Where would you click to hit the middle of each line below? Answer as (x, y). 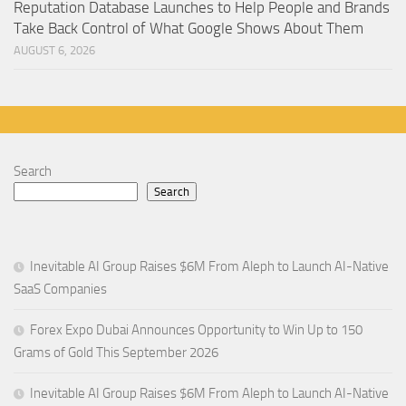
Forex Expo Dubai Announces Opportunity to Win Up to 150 (196, 330)
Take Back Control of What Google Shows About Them (188, 29)
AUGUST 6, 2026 (54, 51)
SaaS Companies (60, 290)
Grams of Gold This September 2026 (116, 353)
